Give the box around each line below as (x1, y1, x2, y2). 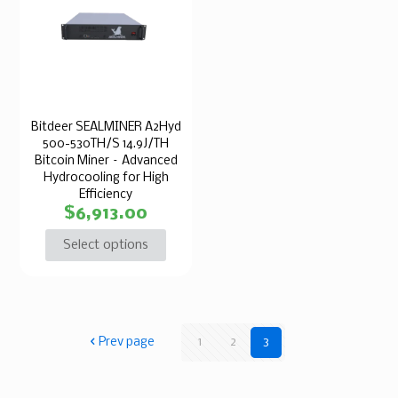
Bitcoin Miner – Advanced (34, 155, 178, 169)
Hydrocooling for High (43, 171, 169, 186)
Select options (63, 238, 149, 253)
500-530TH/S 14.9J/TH (43, 138, 170, 152)
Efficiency (79, 188, 133, 203)
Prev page (98, 336, 155, 350)
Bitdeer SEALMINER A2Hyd (30, 121, 181, 135)
